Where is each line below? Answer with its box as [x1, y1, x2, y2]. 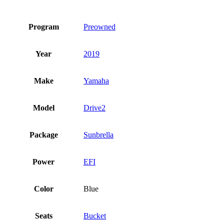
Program [28, 22, 59, 31]
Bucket [83, 211, 106, 220]
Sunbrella [83, 130, 113, 139]
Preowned [83, 22, 115, 31]
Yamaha [83, 76, 109, 85]
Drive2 [83, 103, 105, 112]
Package [29, 130, 58, 139]
